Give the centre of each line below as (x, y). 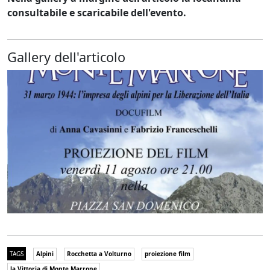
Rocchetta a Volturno (99, 254)
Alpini (45, 254)
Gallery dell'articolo (66, 57)
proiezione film (168, 254)
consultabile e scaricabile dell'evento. (98, 12)
